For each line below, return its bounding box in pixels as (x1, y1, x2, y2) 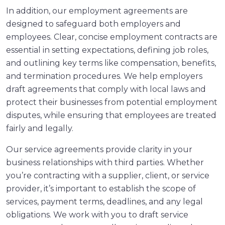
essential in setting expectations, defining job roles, (6, 45, 208, 55)
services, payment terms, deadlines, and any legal (6, 196, 203, 206)
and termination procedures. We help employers (6, 71, 202, 81)
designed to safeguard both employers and (6, 19, 181, 29)
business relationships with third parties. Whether (6, 157, 204, 167)
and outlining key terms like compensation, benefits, (6, 58, 216, 68)
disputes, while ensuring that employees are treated (6, 110, 216, 120)
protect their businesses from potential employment (6, 97, 217, 107)
